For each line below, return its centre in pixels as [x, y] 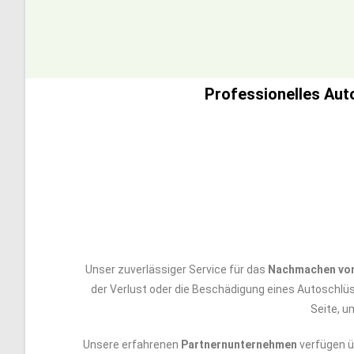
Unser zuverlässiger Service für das [177, 269]
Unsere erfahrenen [132, 345]
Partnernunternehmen [239, 345]
